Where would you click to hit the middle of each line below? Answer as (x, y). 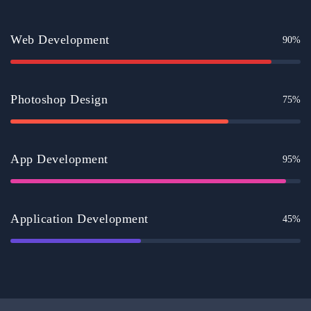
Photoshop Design (59, 100)
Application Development (79, 219)
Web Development (60, 40)
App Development (59, 159)
